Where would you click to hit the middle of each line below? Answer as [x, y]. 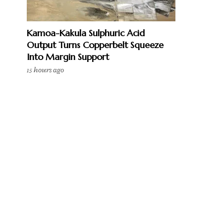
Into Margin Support [68, 57]
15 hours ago [45, 70]
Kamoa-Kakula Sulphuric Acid [86, 33]
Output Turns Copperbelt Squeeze [95, 45]
